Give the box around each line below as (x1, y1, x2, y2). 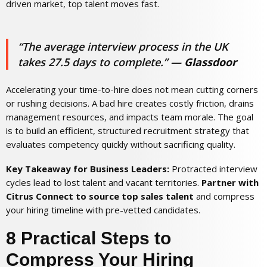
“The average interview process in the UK (18, 39, 228, 54)
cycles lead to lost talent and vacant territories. (6, 176, 201, 188)
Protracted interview (169, 162, 257, 175)
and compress (194, 190, 254, 202)
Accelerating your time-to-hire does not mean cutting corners (6, 83, 258, 95)
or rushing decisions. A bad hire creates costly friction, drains (6, 97, 254, 109)
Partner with (201, 176, 259, 188)
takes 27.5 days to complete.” (18, 55, 167, 69)
